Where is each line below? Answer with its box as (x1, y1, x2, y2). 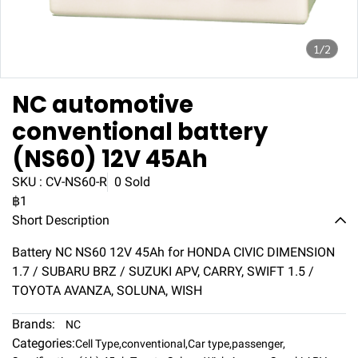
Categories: (12, 336, 75, 351)
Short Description (12, 213, 109, 228)
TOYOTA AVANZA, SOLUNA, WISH (12, 283, 202, 298)
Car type (188, 337, 229, 350)
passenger (232, 337, 283, 350)
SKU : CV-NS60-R (12, 174, 107, 189)
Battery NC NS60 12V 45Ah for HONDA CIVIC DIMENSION (12, 245, 335, 260)
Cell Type (75, 337, 119, 350)
